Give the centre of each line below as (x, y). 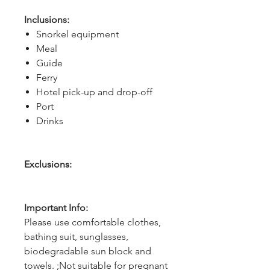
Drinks (50, 121)
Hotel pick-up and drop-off (94, 92)
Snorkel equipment (77, 34)
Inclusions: (47, 20)
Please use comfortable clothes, (93, 222)
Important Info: (56, 208)
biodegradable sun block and (88, 251)
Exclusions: (48, 164)
